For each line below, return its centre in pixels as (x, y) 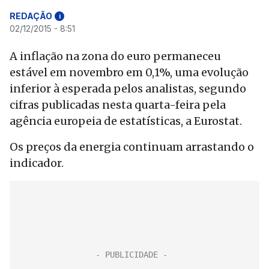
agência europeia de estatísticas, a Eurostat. (126, 121)
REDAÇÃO (31, 16)
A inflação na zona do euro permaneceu (115, 56)
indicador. (37, 163)
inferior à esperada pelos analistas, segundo (128, 89)
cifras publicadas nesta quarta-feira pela (118, 105)
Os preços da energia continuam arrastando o (132, 147)
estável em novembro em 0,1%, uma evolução (129, 72)
